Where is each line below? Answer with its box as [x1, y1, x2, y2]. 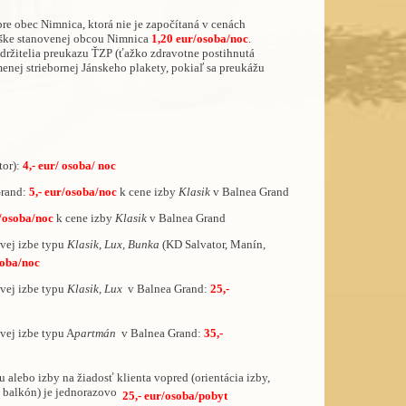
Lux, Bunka [103, 237, 159, 252]
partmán [73, 326, 119, 341]
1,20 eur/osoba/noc [150, 31, 248, 45]
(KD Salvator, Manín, [159, 237, 266, 252]
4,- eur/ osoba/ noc [22, 159, 116, 173]
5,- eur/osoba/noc [28, 185, 120, 199]
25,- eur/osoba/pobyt [121, 389, 227, 403]
